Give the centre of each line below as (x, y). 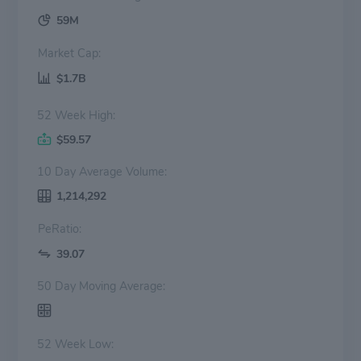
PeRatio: (60, 228)
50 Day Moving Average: (101, 286)
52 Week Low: (75, 344)
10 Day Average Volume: (102, 171)
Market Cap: (89, 53)
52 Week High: (76, 115)
